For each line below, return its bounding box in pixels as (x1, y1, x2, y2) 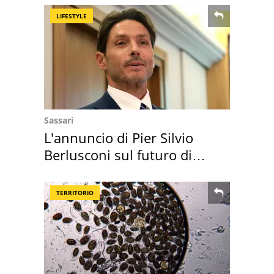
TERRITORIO (56, 188, 94, 198)
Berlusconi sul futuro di (44, 146, 192, 165)
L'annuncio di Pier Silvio (44, 128, 193, 147)
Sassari (44, 114, 73, 127)
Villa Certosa (44, 163, 122, 182)
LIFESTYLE (56, 12, 87, 21)
